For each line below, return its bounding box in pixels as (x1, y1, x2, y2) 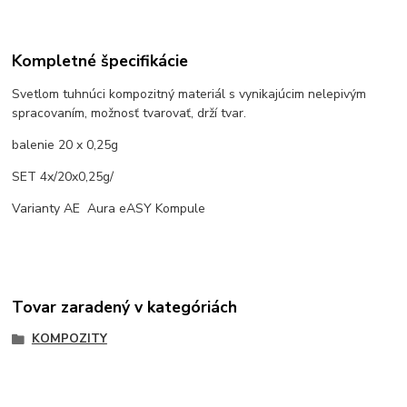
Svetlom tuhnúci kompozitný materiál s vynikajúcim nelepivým (12, 84, 367, 103)
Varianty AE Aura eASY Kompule (12, 199, 206, 217)
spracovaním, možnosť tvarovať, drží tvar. (12, 104, 247, 122)
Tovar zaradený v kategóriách (12, 296, 238, 319)
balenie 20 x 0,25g (12, 135, 126, 154)
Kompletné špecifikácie (12, 50, 189, 73)
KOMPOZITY (31, 331, 107, 348)
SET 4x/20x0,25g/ (12, 167, 114, 185)
